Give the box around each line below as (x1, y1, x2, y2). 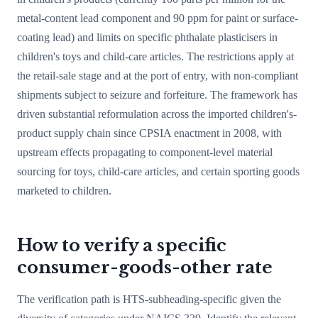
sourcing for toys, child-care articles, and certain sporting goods (17, 165, 300, 177)
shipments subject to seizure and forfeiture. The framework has (17, 89, 297, 101)
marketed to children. (17, 185, 111, 197)
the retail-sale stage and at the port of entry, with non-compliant (17, 70, 298, 82)
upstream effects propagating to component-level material (17, 146, 273, 158)
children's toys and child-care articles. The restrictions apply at (17, 50, 294, 62)
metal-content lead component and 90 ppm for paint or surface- (17, 12, 298, 24)
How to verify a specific (17, 235, 226, 256)
